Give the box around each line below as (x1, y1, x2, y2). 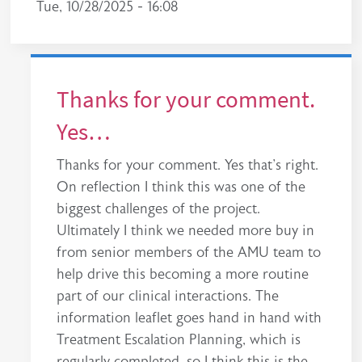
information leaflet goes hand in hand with (57, 309, 322, 327)
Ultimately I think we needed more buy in (57, 221, 315, 240)
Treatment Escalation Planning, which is (57, 330, 301, 349)
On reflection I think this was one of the (57, 178, 306, 196)
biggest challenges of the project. (57, 200, 261, 218)
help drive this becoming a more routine (57, 265, 309, 284)
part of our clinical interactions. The (57, 287, 280, 305)
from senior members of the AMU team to (57, 243, 322, 262)
